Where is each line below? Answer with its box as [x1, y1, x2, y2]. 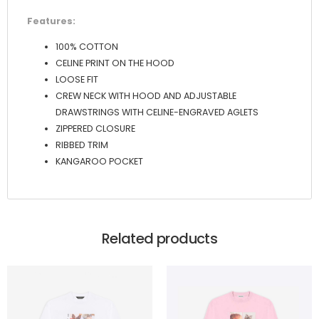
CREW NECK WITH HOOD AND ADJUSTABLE [56, 90, 236, 103]
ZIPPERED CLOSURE [56, 122, 135, 135]
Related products [101, 228, 218, 249]
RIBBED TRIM [56, 139, 108, 152]
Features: [27, 14, 75, 27]
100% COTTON [56, 41, 118, 53]
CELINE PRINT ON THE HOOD [56, 57, 174, 70]
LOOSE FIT [56, 73, 98, 86]
